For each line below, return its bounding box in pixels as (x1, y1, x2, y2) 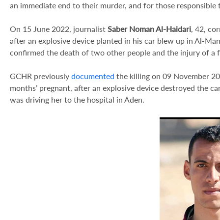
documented (71, 71, 114, 81)
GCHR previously (10, 71, 71, 81)
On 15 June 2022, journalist (10, 24, 108, 33)
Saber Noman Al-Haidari (108, 24, 191, 33)
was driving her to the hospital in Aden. (10, 95, 144, 104)
